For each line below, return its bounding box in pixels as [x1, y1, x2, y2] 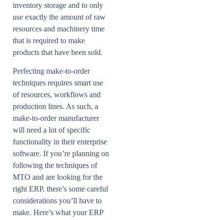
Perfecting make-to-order [13, 67, 90, 76]
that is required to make [13, 36, 85, 45]
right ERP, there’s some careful [13, 185, 108, 193]
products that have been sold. [13, 48, 105, 56]
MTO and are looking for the [13, 173, 103, 182]
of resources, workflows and [13, 90, 101, 99]
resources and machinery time [13, 24, 105, 33]
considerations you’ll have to [13, 196, 102, 205]
